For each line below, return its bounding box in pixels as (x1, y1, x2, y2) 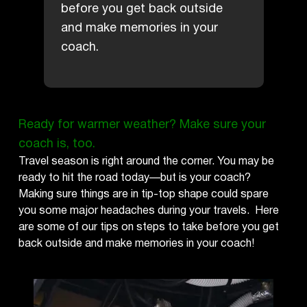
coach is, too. (19, 134, 96, 153)
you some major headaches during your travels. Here (19, 201, 280, 219)
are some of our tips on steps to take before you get (19, 218, 280, 236)
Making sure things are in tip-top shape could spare (19, 185, 269, 203)
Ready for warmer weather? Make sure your (19, 114, 267, 134)
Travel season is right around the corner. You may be (19, 152, 275, 170)
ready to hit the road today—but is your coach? (19, 169, 251, 186)
